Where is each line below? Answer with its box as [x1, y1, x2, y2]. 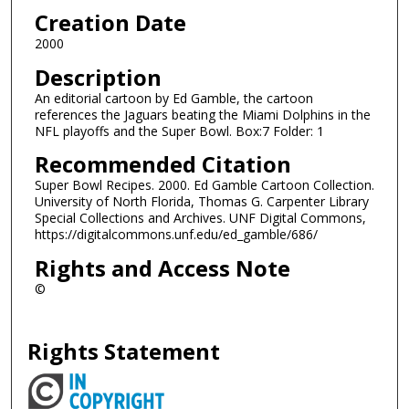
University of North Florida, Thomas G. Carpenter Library [34, 193, 369, 211]
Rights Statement [27, 336, 221, 367]
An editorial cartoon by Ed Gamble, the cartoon [34, 89, 313, 107]
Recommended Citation [34, 149, 291, 180]
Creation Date [34, 6, 186, 37]
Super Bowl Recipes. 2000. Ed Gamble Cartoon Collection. [34, 176, 374, 194]
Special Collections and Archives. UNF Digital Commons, [34, 209, 366, 227]
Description [34, 61, 162, 92]
